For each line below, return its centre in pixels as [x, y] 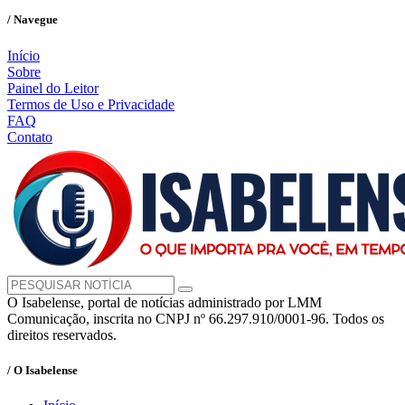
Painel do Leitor [53, 88]
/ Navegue [33, 20]
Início [24, 55]
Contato [30, 137]
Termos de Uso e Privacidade [91, 104]
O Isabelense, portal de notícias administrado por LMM [165, 302]
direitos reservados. [62, 334]
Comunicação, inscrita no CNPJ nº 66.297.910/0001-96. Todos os [196, 318]
